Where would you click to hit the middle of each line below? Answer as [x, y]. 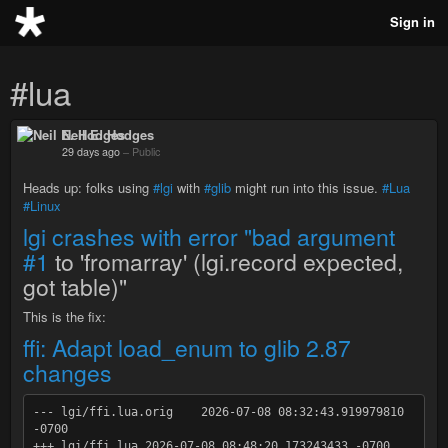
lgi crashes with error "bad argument [209, 236]
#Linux [42, 205]
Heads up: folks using [88, 187]
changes [67, 372]
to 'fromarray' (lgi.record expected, [226, 261]
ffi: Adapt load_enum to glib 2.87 [187, 347]
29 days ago [91, 151]
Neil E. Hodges [108, 134]
